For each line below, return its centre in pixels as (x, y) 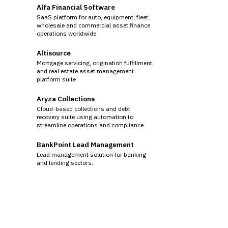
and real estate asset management (85, 71)
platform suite (56, 79)
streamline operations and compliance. (91, 125)
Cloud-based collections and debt (83, 108)
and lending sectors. (65, 162)
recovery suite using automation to (85, 117)
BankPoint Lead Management (85, 144)
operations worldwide (66, 33)
